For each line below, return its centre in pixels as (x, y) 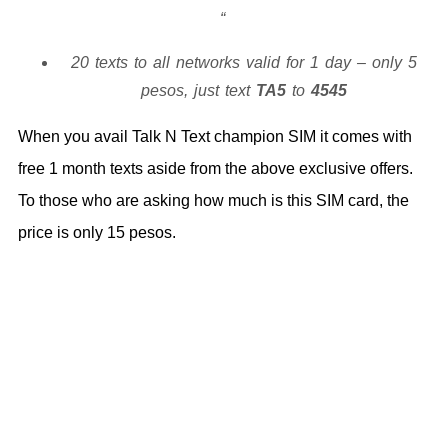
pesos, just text (198, 91)
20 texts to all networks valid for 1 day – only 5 (244, 63)
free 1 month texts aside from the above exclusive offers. (215, 169)
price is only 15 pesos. (97, 233)
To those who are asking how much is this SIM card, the (213, 201)
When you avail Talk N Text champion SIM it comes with (215, 137)
